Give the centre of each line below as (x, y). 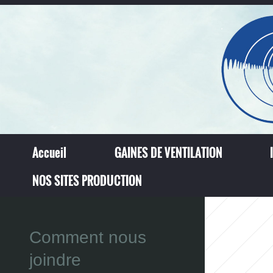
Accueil (49, 153)
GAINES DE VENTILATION (168, 153)
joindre (55, 260)
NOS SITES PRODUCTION (87, 180)
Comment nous (88, 238)
